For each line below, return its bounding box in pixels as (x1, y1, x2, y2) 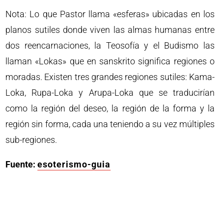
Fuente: (5, 159, 36, 169)
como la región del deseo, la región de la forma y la (5, 103, 215, 113)
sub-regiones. (5, 135, 57, 145)
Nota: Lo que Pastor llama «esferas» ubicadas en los (5, 9, 215, 19)
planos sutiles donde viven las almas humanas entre (5, 25, 215, 35)
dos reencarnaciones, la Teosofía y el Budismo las (5, 40, 215, 51)
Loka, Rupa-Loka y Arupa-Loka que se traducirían (5, 87, 215, 98)
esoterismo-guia (37, 159, 111, 169)
